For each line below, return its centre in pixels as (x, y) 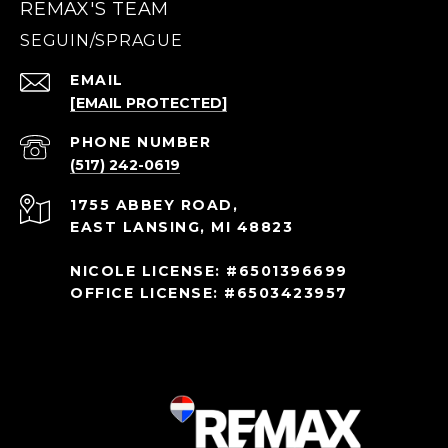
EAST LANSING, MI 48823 (181, 227)
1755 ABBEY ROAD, (154, 205)
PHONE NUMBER (140, 142)
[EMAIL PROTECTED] (148, 103)
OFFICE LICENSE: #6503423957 (209, 293)
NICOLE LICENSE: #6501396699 (209, 271)
